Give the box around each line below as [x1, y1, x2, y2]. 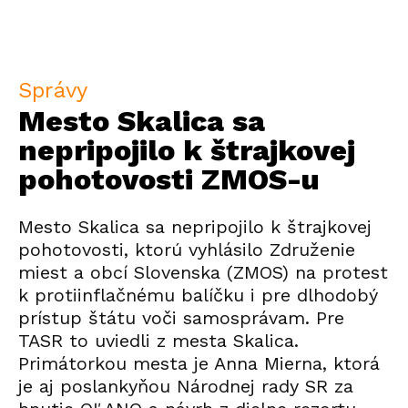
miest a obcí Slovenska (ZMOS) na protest [18, 261, 388, 283]
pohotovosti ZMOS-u [18, 162, 320, 197]
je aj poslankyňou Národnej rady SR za [18, 375, 353, 397]
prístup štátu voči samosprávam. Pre [18, 307, 344, 329]
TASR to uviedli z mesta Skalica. [18, 330, 299, 352]
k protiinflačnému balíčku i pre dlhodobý [18, 284, 378, 306]
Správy [18, 77, 87, 103]
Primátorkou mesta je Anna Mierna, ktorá [18, 352, 380, 374]
